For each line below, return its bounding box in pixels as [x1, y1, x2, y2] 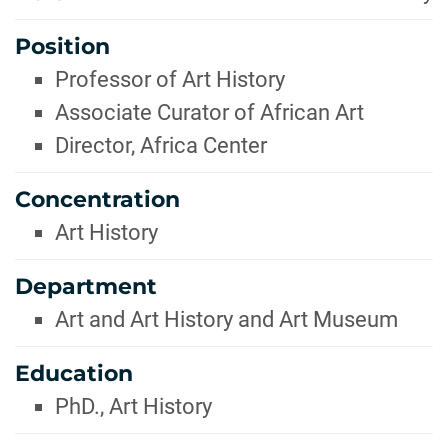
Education [15, 360, 133, 387]
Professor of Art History [55, 67, 285, 92]
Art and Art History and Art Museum [55, 307, 398, 332]
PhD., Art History [55, 394, 212, 419]
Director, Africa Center [55, 133, 267, 158]
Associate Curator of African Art [55, 100, 364, 125]
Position [15, 33, 110, 60]
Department [15, 273, 157, 300]
